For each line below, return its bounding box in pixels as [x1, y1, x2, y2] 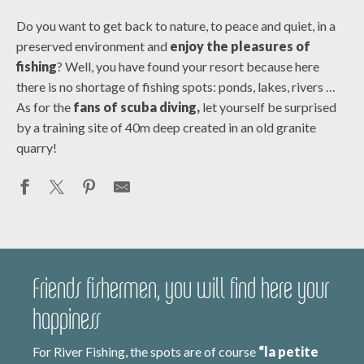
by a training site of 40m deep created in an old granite [16, 119, 316, 135]
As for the [16, 99, 73, 115]
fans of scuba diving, [73, 99, 200, 115]
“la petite [258, 344, 318, 359]
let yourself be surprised [200, 99, 336, 115]
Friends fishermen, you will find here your [32, 271, 329, 305]
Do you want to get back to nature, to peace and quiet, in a [16, 18, 336, 33]
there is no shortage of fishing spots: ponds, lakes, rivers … [16, 79, 336, 94]
